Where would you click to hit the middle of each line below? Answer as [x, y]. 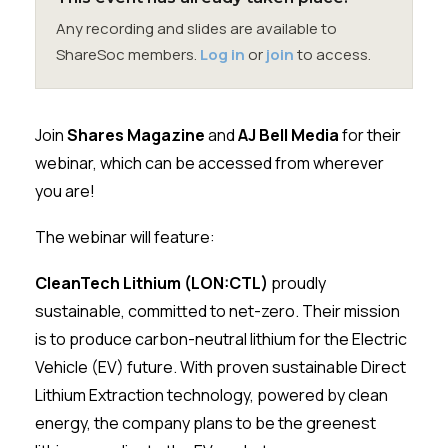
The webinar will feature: [125, 237]
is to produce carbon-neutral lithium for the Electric [221, 339]
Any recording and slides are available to [197, 28]
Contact [236, 64]
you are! [65, 191]
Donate [170, 64]
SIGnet [69, 64]
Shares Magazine [136, 135]
